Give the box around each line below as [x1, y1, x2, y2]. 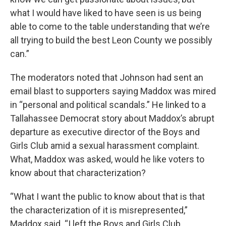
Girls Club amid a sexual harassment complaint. [10, 140, 199, 151]
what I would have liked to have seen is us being [10, 8, 201, 18]
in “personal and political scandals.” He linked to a [10, 99, 206, 110]
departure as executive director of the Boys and [10, 127, 200, 137]
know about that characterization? [10, 167, 146, 178]
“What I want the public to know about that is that [10, 191, 205, 202]
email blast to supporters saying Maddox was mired [10, 86, 216, 96]
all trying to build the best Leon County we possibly [10, 35, 212, 45]
